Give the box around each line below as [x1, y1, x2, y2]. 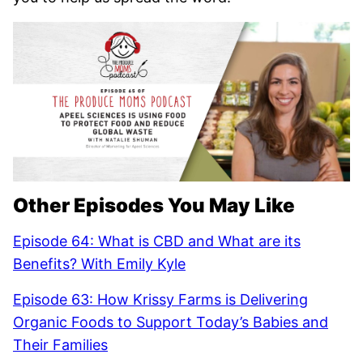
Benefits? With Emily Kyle [13, 254, 186, 272]
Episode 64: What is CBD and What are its [13, 232, 301, 250]
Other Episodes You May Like [13, 193, 295, 217]
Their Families [13, 335, 108, 353]
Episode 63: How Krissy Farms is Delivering [13, 290, 308, 308]
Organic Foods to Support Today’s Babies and [13, 313, 328, 331]
